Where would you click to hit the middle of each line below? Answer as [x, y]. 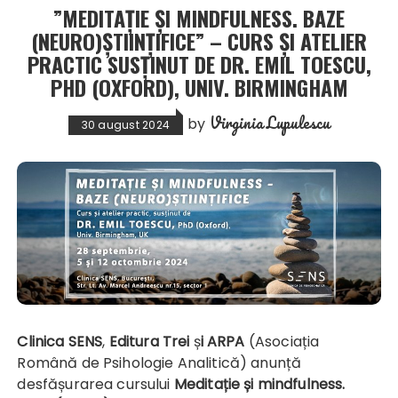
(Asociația [282, 341]
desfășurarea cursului [96, 384]
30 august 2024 [126, 124]
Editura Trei [149, 341]
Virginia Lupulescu [270, 122]
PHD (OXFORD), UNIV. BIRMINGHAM [199, 87]
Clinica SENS [65, 341]
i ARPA [223, 341]
